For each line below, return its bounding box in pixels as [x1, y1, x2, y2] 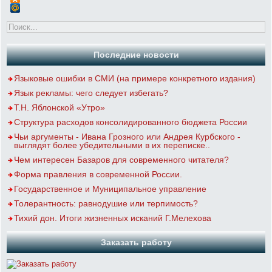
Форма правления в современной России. [14, 169, 182, 179]
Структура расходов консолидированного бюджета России [14, 117, 247, 127]
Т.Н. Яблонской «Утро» [14, 103, 105, 112]
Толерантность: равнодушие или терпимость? [14, 199, 198, 208]
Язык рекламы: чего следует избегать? [14, 88, 168, 98]
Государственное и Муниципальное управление [14, 184, 206, 194]
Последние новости [93, 50, 179, 59]
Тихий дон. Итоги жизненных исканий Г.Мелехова [14, 213, 211, 223]
